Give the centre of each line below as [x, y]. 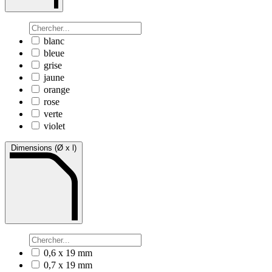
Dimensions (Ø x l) [44, 148]
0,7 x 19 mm [68, 265]
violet [54, 126]
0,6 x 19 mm [68, 253]
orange [57, 90]
